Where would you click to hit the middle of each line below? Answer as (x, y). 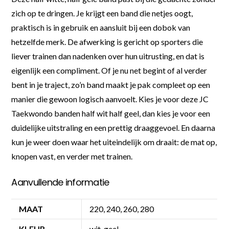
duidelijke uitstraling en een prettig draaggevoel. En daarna (113, 127)
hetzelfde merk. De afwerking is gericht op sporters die (107, 41)
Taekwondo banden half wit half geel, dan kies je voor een (111, 113)
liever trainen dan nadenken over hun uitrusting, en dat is (108, 56)
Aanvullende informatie (60, 182)
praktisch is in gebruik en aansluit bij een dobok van (101, 27)
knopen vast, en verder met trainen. (72, 156)
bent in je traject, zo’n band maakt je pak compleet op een (111, 84)
